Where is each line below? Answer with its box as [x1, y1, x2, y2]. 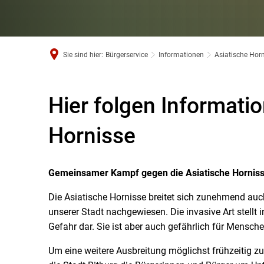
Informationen [159, 50, 204, 59]
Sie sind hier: [63, 50, 103, 59]
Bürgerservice [105, 50, 148, 59]
